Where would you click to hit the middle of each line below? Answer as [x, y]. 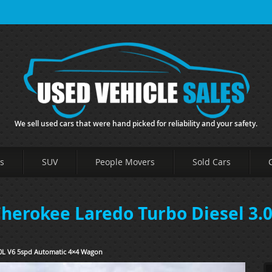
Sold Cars [212, 162]
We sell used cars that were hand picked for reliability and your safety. [136, 124]
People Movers [125, 162]
